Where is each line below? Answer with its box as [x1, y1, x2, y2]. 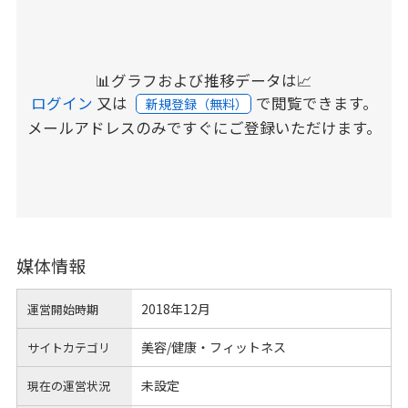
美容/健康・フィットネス [140, 338, 286, 357]
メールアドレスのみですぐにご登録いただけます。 [26, 117, 382, 139]
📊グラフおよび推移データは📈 [96, 69, 312, 92]
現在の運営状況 [27, 377, 111, 395]
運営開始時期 [27, 300, 99, 318]
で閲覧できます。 [255, 92, 378, 115]
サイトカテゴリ [27, 339, 111, 357]
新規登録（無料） [145, 95, 250, 114]
